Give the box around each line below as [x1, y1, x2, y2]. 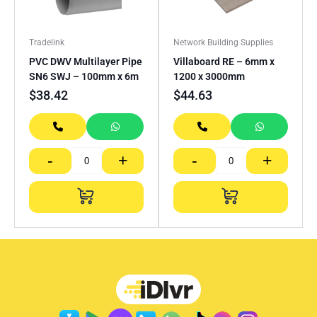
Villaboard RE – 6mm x [173, 56, 275, 68]
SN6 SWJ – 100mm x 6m [29, 71, 139, 83]
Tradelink [29, 38, 64, 48]
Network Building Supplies [173, 38, 273, 48]
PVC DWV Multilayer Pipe [29, 56, 142, 68]
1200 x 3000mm [173, 71, 245, 83]
